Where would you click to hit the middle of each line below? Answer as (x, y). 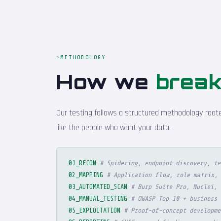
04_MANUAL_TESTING (98, 198)
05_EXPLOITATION (94, 210)
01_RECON (82, 163)
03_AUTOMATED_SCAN (98, 186)
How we (106, 82)
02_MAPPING (86, 175)
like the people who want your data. (113, 128)
